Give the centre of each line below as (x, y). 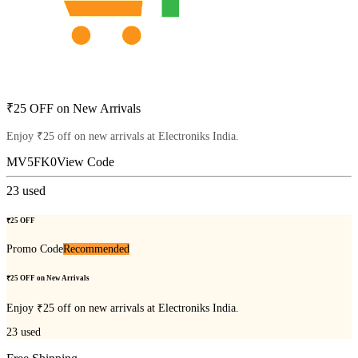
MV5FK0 (32, 162)
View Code (86, 162)
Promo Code (35, 249)
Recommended (96, 249)
